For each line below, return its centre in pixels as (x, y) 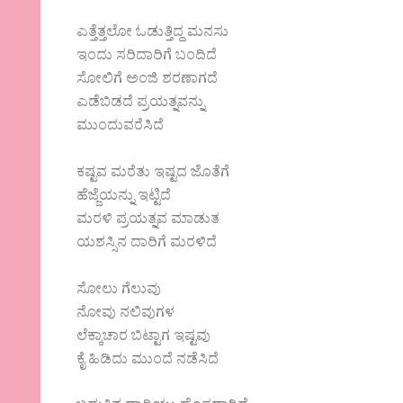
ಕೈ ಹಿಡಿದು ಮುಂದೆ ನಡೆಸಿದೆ (148, 361)
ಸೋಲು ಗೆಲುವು (119, 291)
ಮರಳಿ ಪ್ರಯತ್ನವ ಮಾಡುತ (148, 221)
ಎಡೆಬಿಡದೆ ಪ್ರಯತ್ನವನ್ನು (141, 105)
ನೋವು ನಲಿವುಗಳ (126, 314)
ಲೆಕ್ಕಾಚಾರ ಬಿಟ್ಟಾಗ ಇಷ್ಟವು (144, 338)
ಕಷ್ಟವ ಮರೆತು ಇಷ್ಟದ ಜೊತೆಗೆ (153, 174)
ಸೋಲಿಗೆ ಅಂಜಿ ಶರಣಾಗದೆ (148, 81)
